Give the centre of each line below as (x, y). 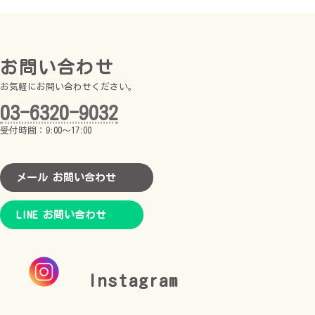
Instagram (133, 281)
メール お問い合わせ (66, 177)
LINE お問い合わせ (62, 214)
